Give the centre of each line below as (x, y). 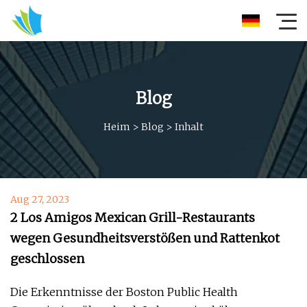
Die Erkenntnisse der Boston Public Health (124, 292)
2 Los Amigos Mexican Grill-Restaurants (133, 218)
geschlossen (47, 259)
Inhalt (189, 126)
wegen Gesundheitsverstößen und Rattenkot (145, 238)
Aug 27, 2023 (40, 199)
